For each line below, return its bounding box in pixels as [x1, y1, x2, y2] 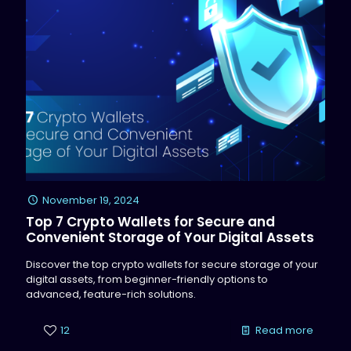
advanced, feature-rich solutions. [26, 287, 196, 302]
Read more [255, 323, 313, 338]
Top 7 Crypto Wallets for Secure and [26, 212, 275, 232]
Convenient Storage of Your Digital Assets [26, 228, 314, 248]
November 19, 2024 [42, 193, 140, 208]
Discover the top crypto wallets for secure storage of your [26, 257, 318, 273]
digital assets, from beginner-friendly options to [26, 272, 268, 288]
